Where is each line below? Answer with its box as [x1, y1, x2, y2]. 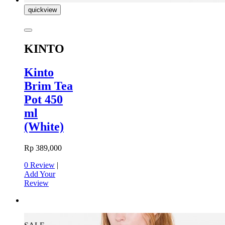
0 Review [24, 160, 55, 169]
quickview [28, 6, 57, 14]
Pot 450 [24, 92, 63, 106]
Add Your [24, 169, 55, 178]
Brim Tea [24, 79, 73, 92]
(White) [24, 120, 64, 133]
